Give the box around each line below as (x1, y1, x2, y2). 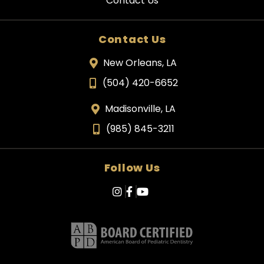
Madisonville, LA (104, 101, 176, 115)
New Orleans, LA (103, 55, 177, 70)
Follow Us (104, 160, 160, 175)
